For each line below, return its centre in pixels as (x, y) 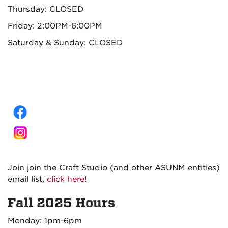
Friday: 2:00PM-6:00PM (55, 26)
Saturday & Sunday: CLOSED (66, 42)
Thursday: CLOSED (46, 9)
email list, (27, 179)
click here (66, 179)
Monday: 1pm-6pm (45, 221)
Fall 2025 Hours (61, 203)
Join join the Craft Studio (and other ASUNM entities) (114, 168)
